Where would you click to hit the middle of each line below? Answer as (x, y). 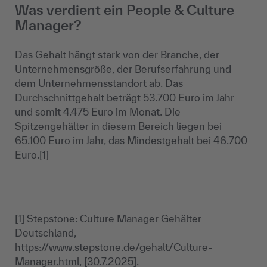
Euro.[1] (32, 155)
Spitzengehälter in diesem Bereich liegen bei (118, 126)
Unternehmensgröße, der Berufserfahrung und (123, 69)
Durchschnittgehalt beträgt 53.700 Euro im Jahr (125, 98)
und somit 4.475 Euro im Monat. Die (98, 112)
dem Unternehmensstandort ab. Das (99, 83)
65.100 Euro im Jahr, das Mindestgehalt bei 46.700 (131, 141)
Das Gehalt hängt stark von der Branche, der (117, 55)
